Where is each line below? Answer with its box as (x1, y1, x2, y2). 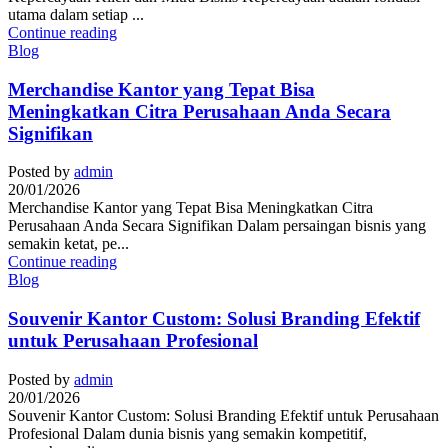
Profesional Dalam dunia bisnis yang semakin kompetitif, (8, 424, 367, 442)
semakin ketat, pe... (8, 235, 129, 253)
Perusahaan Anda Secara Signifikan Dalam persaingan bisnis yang (8, 217, 426, 235)
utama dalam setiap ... (8, 5, 144, 23)
